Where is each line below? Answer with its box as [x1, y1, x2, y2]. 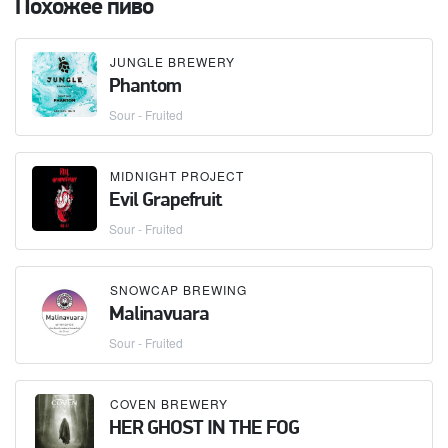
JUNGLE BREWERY [110, 52, 235, 70]
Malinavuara [109, 304, 209, 325]
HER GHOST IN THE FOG [109, 418, 299, 439]
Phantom [109, 76, 181, 97]
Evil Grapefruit [109, 190, 222, 211]
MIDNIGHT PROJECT [110, 166, 244, 184]
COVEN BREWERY [110, 394, 228, 412]
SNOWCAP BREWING [110, 280, 247, 298]
